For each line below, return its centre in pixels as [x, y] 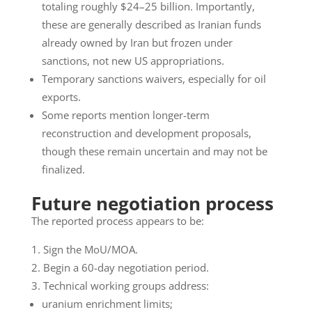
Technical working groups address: [126, 286]
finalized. [63, 170]
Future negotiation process [152, 204]
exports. [61, 97]
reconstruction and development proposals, [146, 133]
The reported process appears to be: [117, 221]
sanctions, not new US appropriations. [133, 61]
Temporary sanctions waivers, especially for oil [154, 79]
